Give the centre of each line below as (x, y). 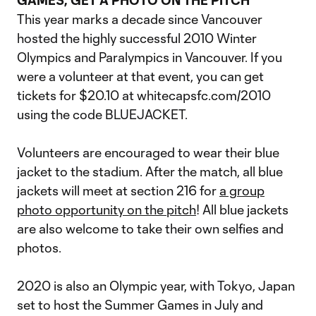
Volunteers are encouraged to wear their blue (148, 152)
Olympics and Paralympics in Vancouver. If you (150, 57)
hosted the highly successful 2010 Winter (137, 38)
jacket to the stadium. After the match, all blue (150, 171)
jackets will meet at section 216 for (118, 190)
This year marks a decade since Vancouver (140, 19)
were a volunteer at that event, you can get (140, 76)
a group (242, 190)
